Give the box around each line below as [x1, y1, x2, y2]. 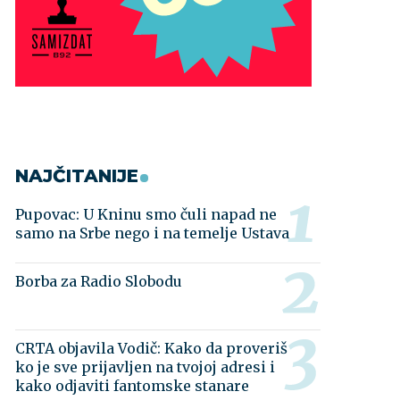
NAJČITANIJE [15, 165, 139, 187]
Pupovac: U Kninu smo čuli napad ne [15, 205, 278, 223]
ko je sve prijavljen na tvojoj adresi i [15, 358, 276, 376]
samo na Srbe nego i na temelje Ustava [15, 224, 290, 242]
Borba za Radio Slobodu [15, 272, 183, 290]
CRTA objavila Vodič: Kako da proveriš [15, 339, 288, 357]
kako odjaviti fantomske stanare [15, 377, 250, 395]
